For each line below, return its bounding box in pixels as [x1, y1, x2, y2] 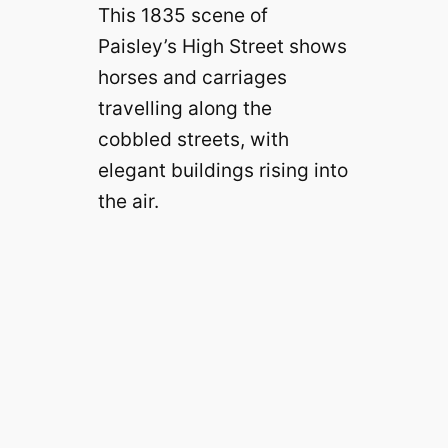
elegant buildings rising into [97, 158, 348, 183]
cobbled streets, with [97, 127, 289, 152]
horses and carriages [97, 65, 287, 90]
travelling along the [97, 96, 272, 121]
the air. [97, 189, 159, 214]
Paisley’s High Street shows [97, 34, 347, 59]
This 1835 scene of [97, 3, 268, 28]
